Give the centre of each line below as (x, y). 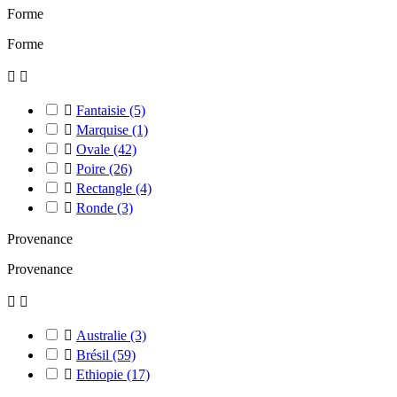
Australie (103, 335)
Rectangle (106, 188)
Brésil (94, 355)
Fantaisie (103, 110)
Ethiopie (101, 374)
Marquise (104, 130)
